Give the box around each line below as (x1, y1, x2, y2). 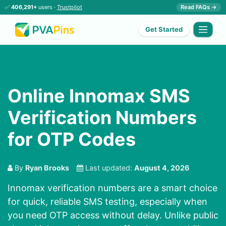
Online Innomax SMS (8, 85, 190, 107)
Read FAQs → (181, 4, 217, 11)
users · (37, 4, 57, 11)
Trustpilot (57, 4, 82, 11)
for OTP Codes (8, 128, 136, 151)
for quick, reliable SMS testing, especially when (8, 196, 207, 207)
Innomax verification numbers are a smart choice (8, 183, 217, 194)
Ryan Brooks (25, 163, 69, 173)
